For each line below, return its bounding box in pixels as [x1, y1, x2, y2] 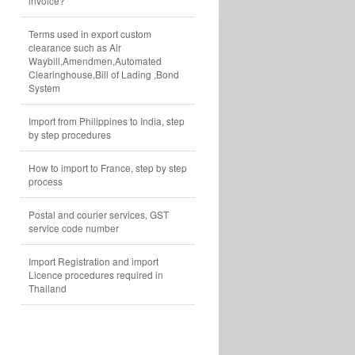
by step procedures [29, 128, 111, 141]
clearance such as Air [29, 40, 121, 54]
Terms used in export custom [29, 27, 151, 40]
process [29, 174, 63, 188]
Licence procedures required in [29, 268, 163, 281]
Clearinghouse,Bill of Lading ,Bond [29, 67, 179, 81]
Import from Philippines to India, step [29, 114, 185, 128]
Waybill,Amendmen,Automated [29, 54, 162, 67]
